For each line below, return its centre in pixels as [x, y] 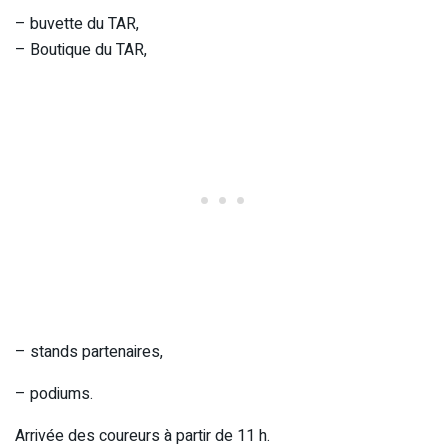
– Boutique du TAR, [81, 49]
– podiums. [54, 393]
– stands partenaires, [89, 351]
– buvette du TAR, [77, 23]
